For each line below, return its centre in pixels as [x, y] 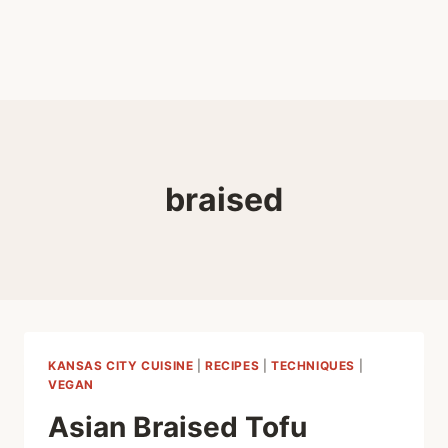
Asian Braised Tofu [177, 426]
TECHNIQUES [313, 365]
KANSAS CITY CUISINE [121, 365]
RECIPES [232, 365]
